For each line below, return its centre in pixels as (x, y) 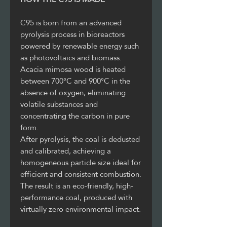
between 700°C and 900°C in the (75, 81)
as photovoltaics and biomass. (71, 57)
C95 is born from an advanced (71, 22)
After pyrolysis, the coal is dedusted (80, 139)
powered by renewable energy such (80, 46)
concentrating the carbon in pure (75, 116)
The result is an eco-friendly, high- (77, 185)
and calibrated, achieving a (66, 150)
